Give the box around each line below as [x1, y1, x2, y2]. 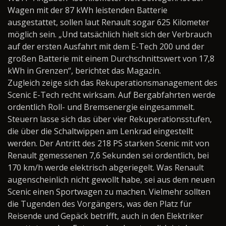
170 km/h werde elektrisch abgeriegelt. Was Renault [8, 162, 204, 173]
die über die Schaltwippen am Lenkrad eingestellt [8, 126, 193, 137]
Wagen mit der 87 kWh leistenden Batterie [8, 5, 167, 16]
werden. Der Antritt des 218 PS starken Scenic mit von [8, 138, 209, 149]
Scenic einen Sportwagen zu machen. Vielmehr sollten [8, 186, 210, 197]
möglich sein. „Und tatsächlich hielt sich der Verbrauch [8, 29, 212, 40]
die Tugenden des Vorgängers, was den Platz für [8, 198, 192, 209]
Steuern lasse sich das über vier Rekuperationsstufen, [8, 114, 212, 125]
